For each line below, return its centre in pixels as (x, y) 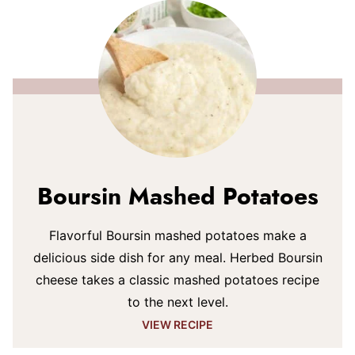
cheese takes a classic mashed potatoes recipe (177, 280)
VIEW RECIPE (177, 324)
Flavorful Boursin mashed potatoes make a (177, 235)
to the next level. (177, 302)
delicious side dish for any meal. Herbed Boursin (177, 258)
